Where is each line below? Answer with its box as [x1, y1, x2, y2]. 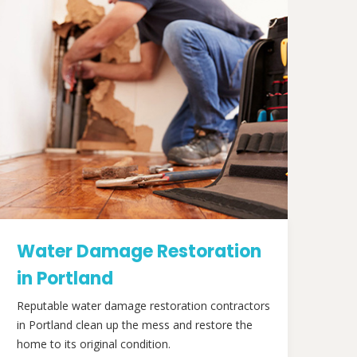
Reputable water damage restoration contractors [17, 298, 270, 313]
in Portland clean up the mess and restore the [17, 317, 253, 332]
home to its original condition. [17, 336, 171, 351]
